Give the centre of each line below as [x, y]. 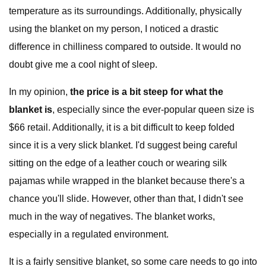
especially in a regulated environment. [89, 234]
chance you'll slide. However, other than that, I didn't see [126, 199]
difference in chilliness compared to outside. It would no [125, 47]
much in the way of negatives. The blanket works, [112, 216]
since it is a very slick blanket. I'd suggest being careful [123, 145]
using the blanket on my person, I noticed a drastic [114, 29]
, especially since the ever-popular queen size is [153, 110]
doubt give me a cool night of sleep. [83, 64]
